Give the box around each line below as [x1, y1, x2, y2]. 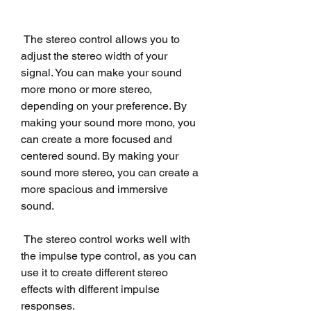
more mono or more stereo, [21, 82, 152, 96]
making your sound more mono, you [21, 115, 196, 129]
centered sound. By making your [21, 149, 178, 162]
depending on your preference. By [21, 99, 187, 112]
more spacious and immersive [21, 182, 168, 196]
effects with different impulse [21, 282, 160, 296]
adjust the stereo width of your [21, 49, 167, 62]
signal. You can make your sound [21, 65, 182, 79]
